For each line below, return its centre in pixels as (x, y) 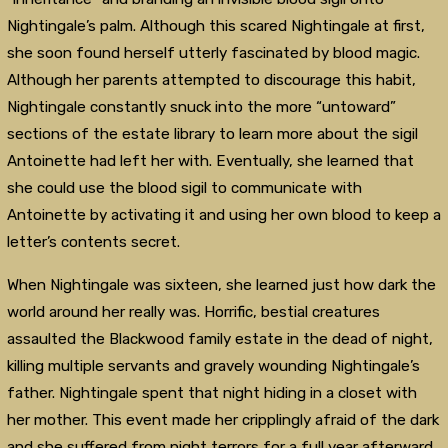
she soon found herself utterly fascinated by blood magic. (213, 53)
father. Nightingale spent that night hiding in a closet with (211, 392)
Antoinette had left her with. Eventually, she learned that (210, 161)
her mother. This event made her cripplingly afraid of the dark (222, 419)
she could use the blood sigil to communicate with (184, 188)
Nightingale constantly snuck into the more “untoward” (201, 107)
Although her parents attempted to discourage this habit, (211, 80)
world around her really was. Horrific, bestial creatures (193, 311)
